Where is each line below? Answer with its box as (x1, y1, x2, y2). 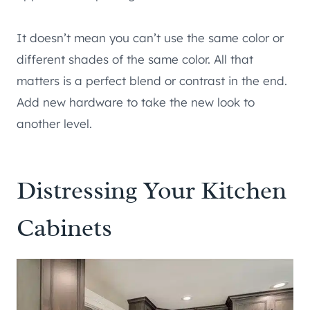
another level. (17, 116, 92, 131)
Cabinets (17, 211, 112, 244)
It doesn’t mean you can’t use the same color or (17, 30, 284, 45)
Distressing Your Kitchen (17, 174, 286, 206)
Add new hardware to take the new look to (17, 94, 255, 109)
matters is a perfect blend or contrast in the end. (17, 73, 287, 88)
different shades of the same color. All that (17, 51, 253, 66)
